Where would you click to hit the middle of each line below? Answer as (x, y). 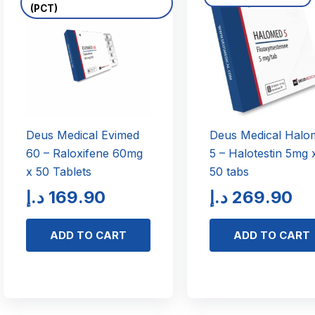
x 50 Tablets (58, 172)
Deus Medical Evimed (82, 135)
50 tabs (230, 172)
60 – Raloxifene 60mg (84, 154)
